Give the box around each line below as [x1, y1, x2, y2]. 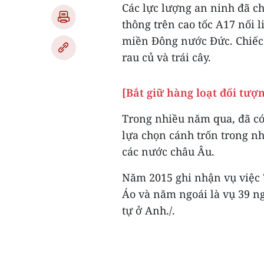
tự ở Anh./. [122, 203, 175, 217]
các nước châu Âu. [122, 144, 214, 159]
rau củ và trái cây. [122, 50, 211, 64]
